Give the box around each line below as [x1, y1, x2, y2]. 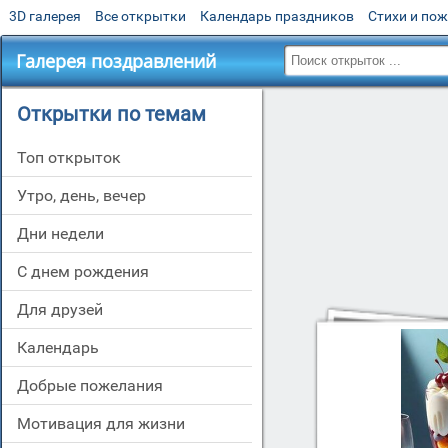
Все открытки [95, 8, 186, 24]
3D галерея [9, 8, 81, 24]
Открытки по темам [17, 102, 206, 126]
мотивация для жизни [31, 414, 185, 433]
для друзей [29, 300, 103, 319]
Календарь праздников [200, 8, 354, 24]
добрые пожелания [29, 376, 163, 395]
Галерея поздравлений [16, 49, 216, 73]
